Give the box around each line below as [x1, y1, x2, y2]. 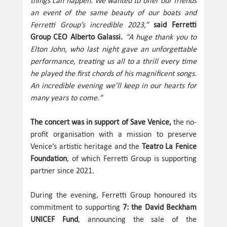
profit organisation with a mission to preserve [30, 129, 197, 139]
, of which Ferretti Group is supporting [67, 153, 197, 163]
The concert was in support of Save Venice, [30, 117, 171, 127]
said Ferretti [148, 19, 197, 29]
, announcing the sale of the [78, 214, 197, 224]
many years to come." [30, 92, 102, 102]
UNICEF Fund [30, 214, 78, 224]
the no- [171, 117, 197, 127]
